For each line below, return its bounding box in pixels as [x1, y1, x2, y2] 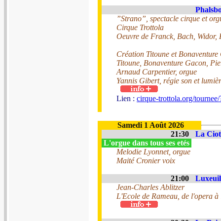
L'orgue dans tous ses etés [102, 139, 191, 147]
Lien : [116, 94, 137, 103]
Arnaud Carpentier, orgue [116, 68, 197, 76]
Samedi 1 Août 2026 [117, 121, 184, 129]
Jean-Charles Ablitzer [116, 183, 184, 191]
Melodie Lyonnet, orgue [116, 147, 190, 156]
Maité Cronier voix [116, 156, 175, 165]
